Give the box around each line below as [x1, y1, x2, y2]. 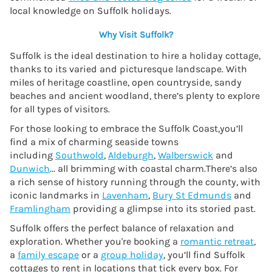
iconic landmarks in [10, 189, 102, 201]
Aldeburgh [108, 149, 154, 161]
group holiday [101, 248, 163, 260]
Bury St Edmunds [152, 189, 231, 201]
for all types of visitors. [10, 103, 110, 115]
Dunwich [10, 162, 50, 174]
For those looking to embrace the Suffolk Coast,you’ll [10, 122, 243, 134]
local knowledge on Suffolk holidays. [10, 4, 171, 16]
